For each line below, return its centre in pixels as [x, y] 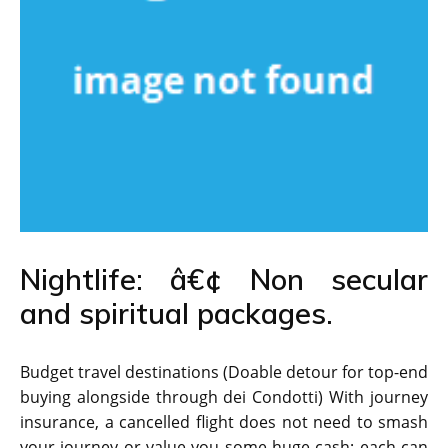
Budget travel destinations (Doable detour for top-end [224, 372]
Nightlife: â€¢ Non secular [224, 279]
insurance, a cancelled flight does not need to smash [224, 422]
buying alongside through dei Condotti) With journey [224, 397]
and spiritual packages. [176, 313]
